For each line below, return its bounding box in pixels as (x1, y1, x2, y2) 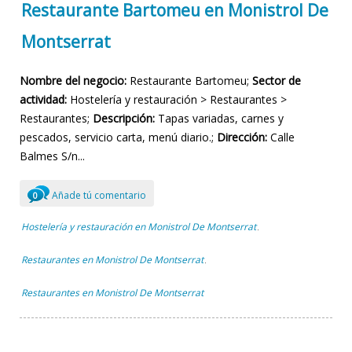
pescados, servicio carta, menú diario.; (20, 130, 217, 145)
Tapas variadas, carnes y (155, 111, 284, 126)
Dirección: (217, 130, 267, 145)
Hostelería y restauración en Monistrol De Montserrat (21, 220, 256, 234)
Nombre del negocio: (20, 73, 126, 89)
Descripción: (93, 111, 155, 126)
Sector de (252, 73, 301, 89)
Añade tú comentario (49, 189, 146, 203)
